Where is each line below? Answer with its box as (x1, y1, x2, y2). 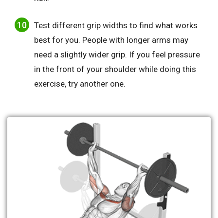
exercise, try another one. (34, 78, 126, 89)
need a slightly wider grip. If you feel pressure (34, 49, 200, 59)
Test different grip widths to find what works (34, 20, 198, 30)
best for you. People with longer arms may (34, 35, 188, 45)
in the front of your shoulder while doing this (34, 64, 196, 74)
